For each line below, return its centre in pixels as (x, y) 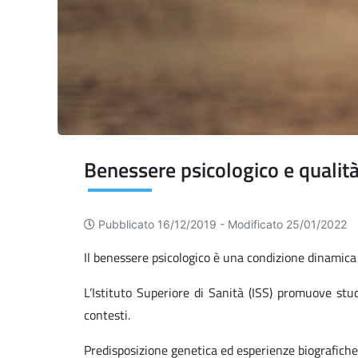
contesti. (107, 315)
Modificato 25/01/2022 (287, 225)
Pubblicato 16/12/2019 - (163, 225)
